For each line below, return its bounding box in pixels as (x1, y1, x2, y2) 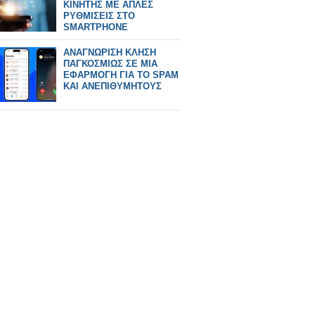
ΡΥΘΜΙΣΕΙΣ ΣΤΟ (63, 11, 135, 21)
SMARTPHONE (63, 22, 128, 32)
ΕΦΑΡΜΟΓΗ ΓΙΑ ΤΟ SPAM (63, 70, 179, 80)
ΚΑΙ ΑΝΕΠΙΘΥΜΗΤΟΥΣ (63, 81, 162, 91)
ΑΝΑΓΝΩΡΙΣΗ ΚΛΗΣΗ (63, 47, 156, 58)
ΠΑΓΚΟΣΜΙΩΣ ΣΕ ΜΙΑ (63, 58, 157, 69)
